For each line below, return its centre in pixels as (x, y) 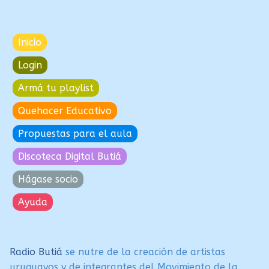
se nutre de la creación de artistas (145, 252)
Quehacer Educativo (65, 110)
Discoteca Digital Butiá (70, 156)
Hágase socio (48, 179)
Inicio (30, 42)
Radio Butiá (38, 252)
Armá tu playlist (56, 88)
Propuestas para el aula (75, 133)
